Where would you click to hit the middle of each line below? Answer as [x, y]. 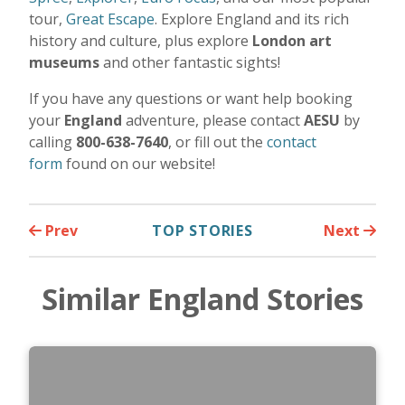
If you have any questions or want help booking [191, 98]
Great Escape [110, 19]
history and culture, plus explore [141, 40]
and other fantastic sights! [192, 62]
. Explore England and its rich [252, 19]
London [279, 40]
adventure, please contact [215, 120]
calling [52, 141]
